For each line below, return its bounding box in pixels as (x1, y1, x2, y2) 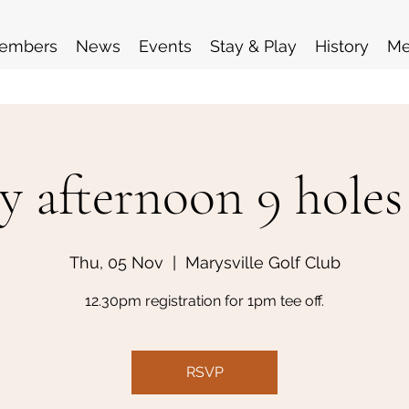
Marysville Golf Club (184, 253, 341, 272)
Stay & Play (210, 37, 297, 56)
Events (139, 37, 192, 56)
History (315, 37, 369, 56)
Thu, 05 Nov (68, 253, 163, 272)
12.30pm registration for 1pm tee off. (85, 292, 324, 309)
